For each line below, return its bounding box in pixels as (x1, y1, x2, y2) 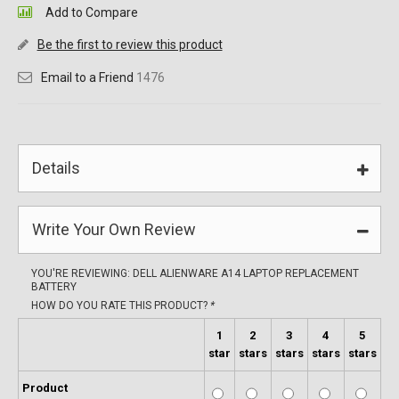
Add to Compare (45, 5, 138, 20)
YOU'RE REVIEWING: (30, 267, 133, 280)
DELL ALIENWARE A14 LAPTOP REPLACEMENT (132, 267, 359, 280)
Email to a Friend (40, 70, 134, 85)
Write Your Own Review (31, 220, 196, 239)
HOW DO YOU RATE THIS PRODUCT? (30, 299, 210, 312)
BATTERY (30, 281, 77, 293)
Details (31, 159, 80, 177)
